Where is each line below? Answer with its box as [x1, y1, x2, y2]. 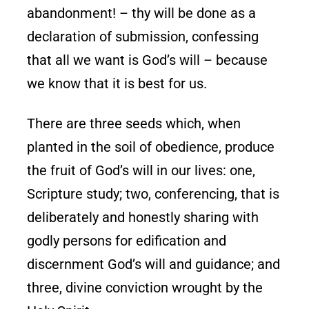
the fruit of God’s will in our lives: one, [27, 161, 256, 179]
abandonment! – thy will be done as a [27, 4, 257, 21]
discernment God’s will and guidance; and [27, 255, 281, 272]
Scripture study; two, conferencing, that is [27, 185, 280, 202]
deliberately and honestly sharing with [27, 208, 259, 226]
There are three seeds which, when [27, 114, 241, 132]
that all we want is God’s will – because [27, 51, 268, 68]
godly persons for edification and [27, 232, 227, 249]
